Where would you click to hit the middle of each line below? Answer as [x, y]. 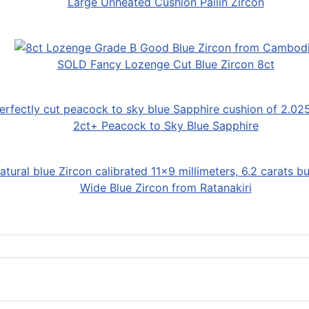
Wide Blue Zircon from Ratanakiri [166, 187]
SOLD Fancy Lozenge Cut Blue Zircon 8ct [166, 64]
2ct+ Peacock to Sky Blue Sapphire [166, 126]
